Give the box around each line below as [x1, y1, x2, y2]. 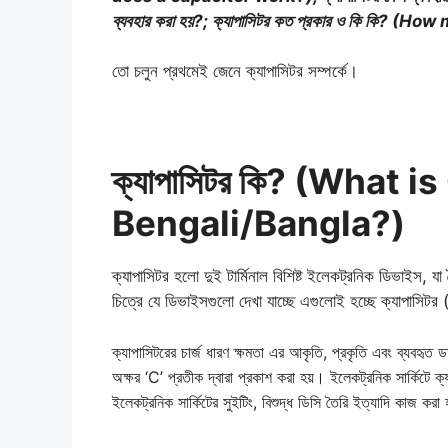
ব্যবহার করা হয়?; [112, 10, 212, 31]
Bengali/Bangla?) [112, 202, 405, 245]
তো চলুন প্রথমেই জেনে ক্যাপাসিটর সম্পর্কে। [112, 61, 358, 82]
